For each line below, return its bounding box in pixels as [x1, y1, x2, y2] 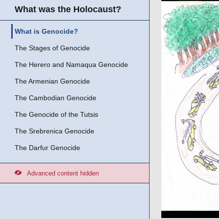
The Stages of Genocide [15, 44, 90, 52]
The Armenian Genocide [15, 77, 90, 85]
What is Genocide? [15, 27, 78, 35]
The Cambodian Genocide [15, 94, 96, 102]
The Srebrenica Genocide [15, 127, 94, 135]
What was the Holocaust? [15, 4, 121, 14]
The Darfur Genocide [15, 144, 80, 152]
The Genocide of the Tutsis [15, 110, 98, 118]
